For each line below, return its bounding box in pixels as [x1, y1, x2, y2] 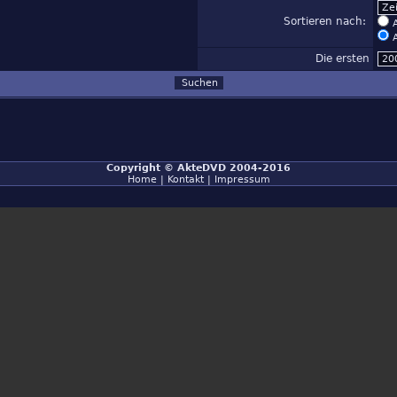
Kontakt [167, 174, 204, 185]
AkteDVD [177, 162, 226, 174]
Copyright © [106, 162, 177, 174]
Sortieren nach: [284, 15, 370, 27]
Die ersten [315, 52, 370, 65]
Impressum [214, 174, 270, 185]
